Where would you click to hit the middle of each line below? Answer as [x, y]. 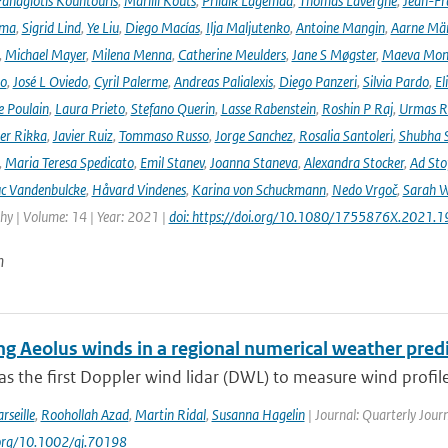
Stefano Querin [172, 108]
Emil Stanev [171, 162]
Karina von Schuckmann [258, 189]
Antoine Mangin [340, 27]
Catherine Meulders [231, 54]
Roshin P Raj [357, 108]
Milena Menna [131, 54]
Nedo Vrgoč [364, 189]
